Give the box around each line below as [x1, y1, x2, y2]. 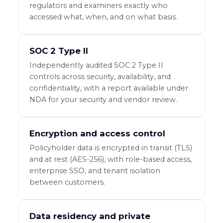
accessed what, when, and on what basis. [29, 12, 177, 22]
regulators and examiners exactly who [29, 1, 168, 10]
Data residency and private [29, 211, 150, 222]
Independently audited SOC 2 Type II [29, 61, 163, 70]
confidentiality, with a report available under [29, 84, 188, 93]
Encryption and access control [29, 128, 165, 139]
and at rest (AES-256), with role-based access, [29, 155, 192, 164]
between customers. [29, 178, 105, 187]
